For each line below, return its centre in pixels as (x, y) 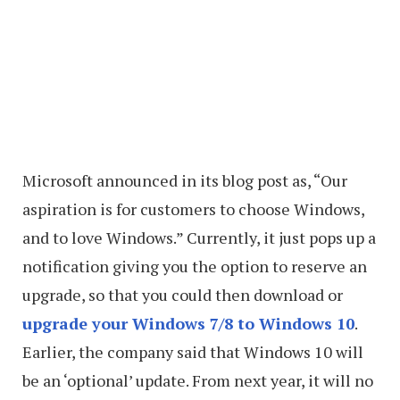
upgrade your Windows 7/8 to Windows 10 (188, 324)
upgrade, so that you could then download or (183, 295)
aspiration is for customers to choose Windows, (193, 209)
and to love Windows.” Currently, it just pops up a (199, 238)
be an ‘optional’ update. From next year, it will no (198, 381)
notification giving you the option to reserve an (195, 267)
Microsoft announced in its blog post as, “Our (185, 181)
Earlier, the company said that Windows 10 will (193, 352)
